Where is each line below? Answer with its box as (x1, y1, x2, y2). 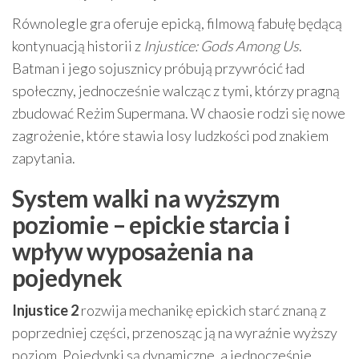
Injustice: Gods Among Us (143, 37, 299, 54)
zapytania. (12, 149, 75, 167)
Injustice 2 (12, 301, 79, 319)
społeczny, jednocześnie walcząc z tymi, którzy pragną (12, 82, 340, 99)
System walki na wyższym (12, 184, 280, 212)
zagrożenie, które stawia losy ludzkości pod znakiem (12, 127, 329, 144)
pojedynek (12, 263, 123, 292)
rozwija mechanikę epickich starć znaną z (79, 301, 326, 319)
